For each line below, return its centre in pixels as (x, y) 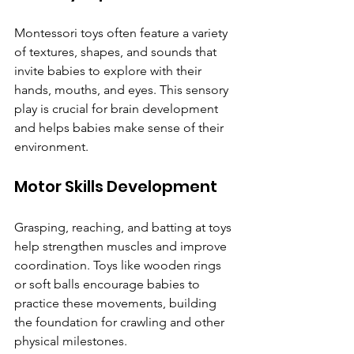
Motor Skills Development (116, 187)
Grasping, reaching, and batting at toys (124, 228)
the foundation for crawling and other (121, 322)
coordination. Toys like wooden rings (119, 265)
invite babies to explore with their (109, 71)
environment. (51, 147)
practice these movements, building (117, 303)
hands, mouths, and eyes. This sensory (123, 90)
